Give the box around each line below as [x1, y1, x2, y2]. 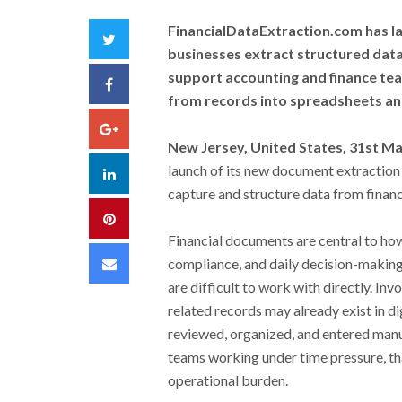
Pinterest [114, 209, 171, 226]
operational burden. [167, 371, 288, 389]
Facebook [112, 74, 176, 92]
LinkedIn [114, 164, 168, 181]
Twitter [115, 30, 162, 47]
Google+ [118, 119, 173, 136]
